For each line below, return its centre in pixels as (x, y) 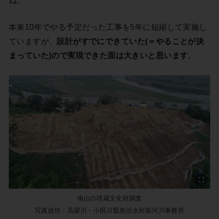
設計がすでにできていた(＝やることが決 (131, 41)
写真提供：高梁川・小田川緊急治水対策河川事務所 (109, 211)
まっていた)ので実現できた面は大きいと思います (98, 55)
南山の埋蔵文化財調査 (109, 198)
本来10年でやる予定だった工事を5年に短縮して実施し (108, 27)
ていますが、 (33, 41)
